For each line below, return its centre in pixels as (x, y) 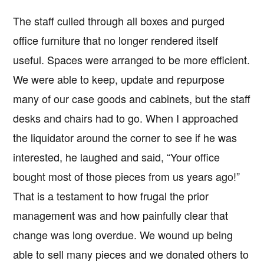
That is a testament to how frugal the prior (111, 195)
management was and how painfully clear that (121, 215)
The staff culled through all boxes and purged (119, 20)
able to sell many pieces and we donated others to (131, 254)
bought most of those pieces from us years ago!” (127, 176)
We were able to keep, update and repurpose (119, 79)
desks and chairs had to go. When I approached (126, 118)
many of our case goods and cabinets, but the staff (132, 98)
